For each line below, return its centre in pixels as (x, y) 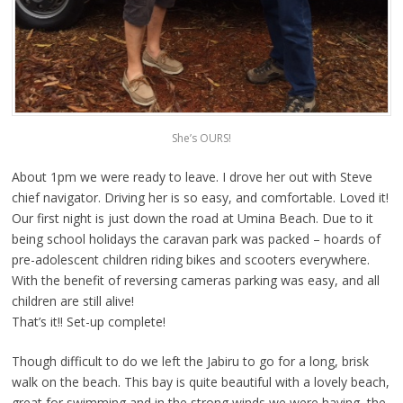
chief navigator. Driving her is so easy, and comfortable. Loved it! (200, 198)
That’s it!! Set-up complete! (88, 322)
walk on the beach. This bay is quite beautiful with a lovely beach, (200, 382)
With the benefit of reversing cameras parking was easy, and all (195, 281)
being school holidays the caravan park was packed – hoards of (196, 239)
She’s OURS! (201, 139)
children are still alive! (72, 301)
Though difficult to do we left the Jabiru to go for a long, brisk (190, 362)
